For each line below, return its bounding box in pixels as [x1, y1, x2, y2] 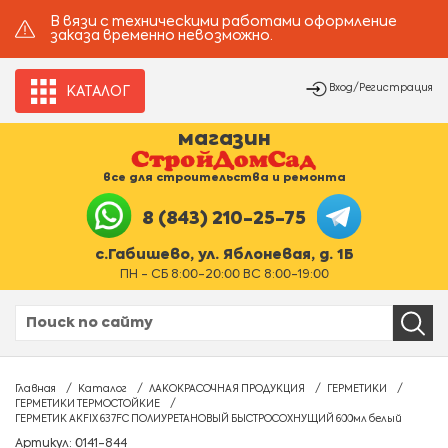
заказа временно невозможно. [50, 29, 273, 43]
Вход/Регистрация [329, 83, 433, 93]
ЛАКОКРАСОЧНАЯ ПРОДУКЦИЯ [149, 384, 305, 394]
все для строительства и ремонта [102, 172, 346, 183]
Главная [15, 384, 56, 394]
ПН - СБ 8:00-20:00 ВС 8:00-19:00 [119, 269, 329, 281]
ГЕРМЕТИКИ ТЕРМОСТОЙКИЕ [15, 399, 160, 409]
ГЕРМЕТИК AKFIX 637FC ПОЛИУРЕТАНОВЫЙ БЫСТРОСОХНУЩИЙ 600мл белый [15, 414, 402, 424]
